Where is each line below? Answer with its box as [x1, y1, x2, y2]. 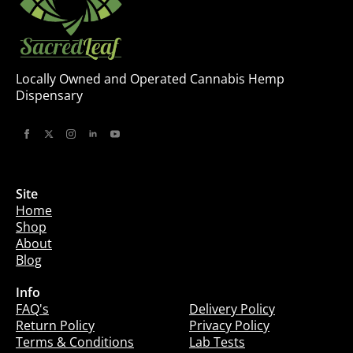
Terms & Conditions [16, 333, 134, 351]
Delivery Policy [189, 299, 275, 318]
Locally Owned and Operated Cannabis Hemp [16, 69, 284, 87]
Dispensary [16, 86, 83, 104]
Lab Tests [189, 333, 245, 351]
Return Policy [16, 316, 95, 334]
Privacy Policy [189, 316, 269, 334]
